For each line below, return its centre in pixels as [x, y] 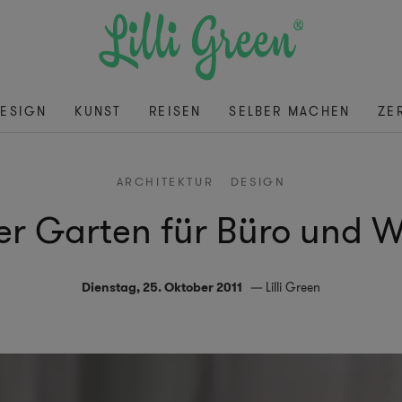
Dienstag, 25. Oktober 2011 [162, 288]
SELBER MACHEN [290, 112]
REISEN [175, 112]
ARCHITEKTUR [165, 182]
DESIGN [258, 182]
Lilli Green [293, 288]
